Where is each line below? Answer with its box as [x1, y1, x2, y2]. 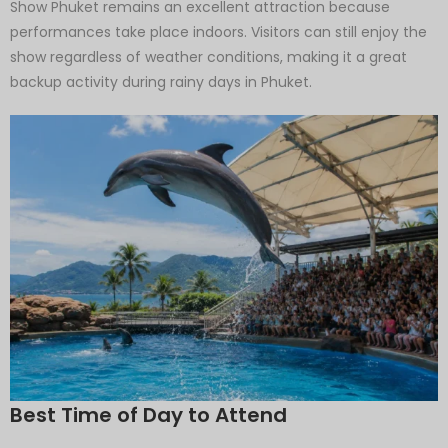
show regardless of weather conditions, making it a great [10, 47, 407, 68]
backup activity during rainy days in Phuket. [10, 72, 312, 93]
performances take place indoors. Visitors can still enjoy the [10, 22, 427, 43]
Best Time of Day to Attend [10, 400, 287, 429]
